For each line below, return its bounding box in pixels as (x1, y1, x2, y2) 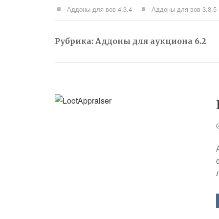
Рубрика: (55, 36, 95, 46)
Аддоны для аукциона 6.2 (95, 36, 206, 46)
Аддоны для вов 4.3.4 (67, 4, 132, 14)
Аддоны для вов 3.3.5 (152, 4, 217, 14)
